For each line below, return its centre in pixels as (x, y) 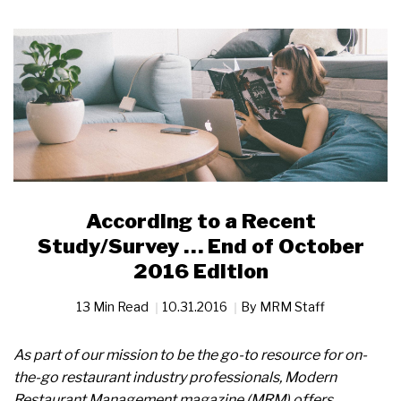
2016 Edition (200, 272)
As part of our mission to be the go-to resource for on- (190, 355)
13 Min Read (114, 307)
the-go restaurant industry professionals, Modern (175, 378)
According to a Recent (200, 222)
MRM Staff (292, 307)
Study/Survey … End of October (200, 247)
